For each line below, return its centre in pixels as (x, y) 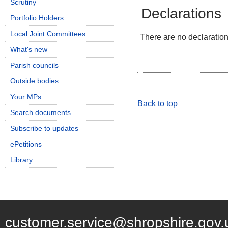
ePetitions (26, 144)
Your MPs (26, 97)
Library (21, 160)
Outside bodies (34, 81)
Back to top (158, 104)
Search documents (40, 112)
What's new (29, 49)
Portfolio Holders (37, 18)
